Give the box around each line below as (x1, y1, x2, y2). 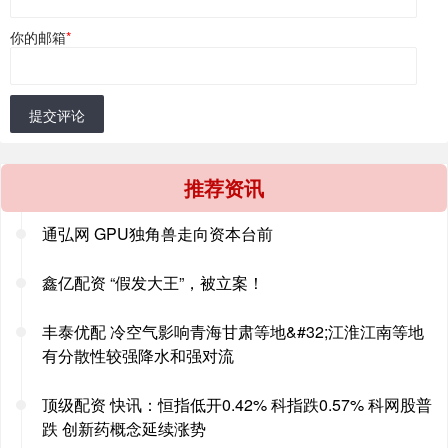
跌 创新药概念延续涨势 (42, 416, 206, 440)
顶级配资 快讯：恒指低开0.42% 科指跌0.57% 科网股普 (42, 392, 432, 416)
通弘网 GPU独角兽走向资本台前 (42, 221, 273, 245)
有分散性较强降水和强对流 (42, 343, 234, 367)
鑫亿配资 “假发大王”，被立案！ (42, 270, 264, 294)
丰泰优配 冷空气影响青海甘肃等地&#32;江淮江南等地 (42, 319, 424, 343)
